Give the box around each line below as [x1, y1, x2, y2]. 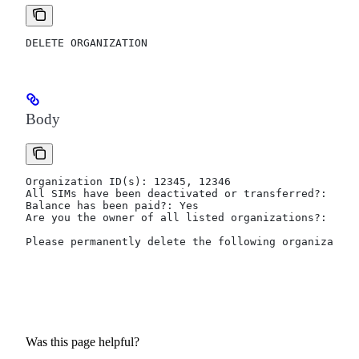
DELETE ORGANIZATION [26, 37, 147, 50]
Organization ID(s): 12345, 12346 [26, 175, 231, 188]
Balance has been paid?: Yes [26, 199, 199, 212]
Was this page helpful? [26, 334, 139, 349]
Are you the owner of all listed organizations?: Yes [26, 211, 353, 224]
